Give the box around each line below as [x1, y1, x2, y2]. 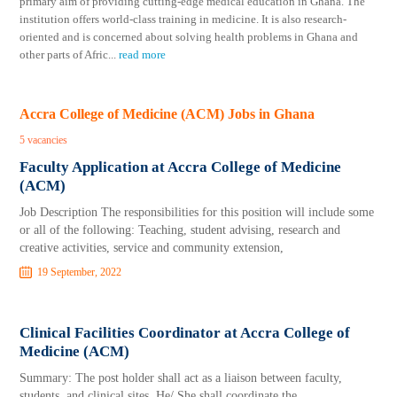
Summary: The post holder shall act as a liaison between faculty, [19, 371, 343, 385]
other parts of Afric [19, 48, 109, 61]
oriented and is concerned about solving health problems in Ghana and [19, 30, 359, 43]
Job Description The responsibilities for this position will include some [19, 206, 375, 219]
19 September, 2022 [37, 266, 122, 278]
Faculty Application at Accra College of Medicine [19, 159, 342, 175]
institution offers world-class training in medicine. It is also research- [19, 12, 347, 26]
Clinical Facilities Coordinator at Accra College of [19, 324, 351, 341]
